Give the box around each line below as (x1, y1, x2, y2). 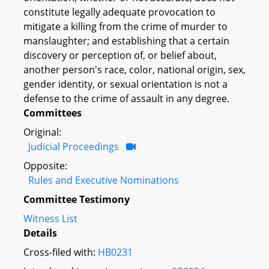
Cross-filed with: (23, 245, 98, 259)
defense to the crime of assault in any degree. (23, 91, 229, 105)
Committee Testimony (23, 192, 130, 206)
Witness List (23, 211, 77, 225)
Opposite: (23, 159, 67, 172)
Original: (23, 125, 61, 139)
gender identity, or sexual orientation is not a (23, 77, 228, 91)
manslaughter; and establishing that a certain (23, 34, 229, 47)
